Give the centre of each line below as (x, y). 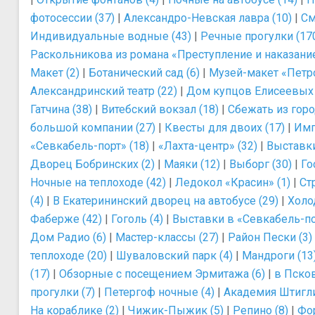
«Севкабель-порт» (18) (90, 146)
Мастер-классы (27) (167, 237)
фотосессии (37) (72, 18)
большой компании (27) (93, 128)
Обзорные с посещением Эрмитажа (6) (162, 274)
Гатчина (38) (61, 109)
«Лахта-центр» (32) (208, 146)
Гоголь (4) (137, 219)
